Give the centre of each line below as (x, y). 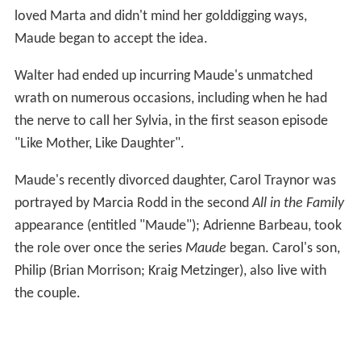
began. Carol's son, (283, 248)
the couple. (47, 293)
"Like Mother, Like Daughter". (99, 143)
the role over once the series (100, 248)
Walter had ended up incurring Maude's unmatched (163, 76)
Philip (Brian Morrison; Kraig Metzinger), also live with (170, 271)
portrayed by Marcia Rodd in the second (133, 203)
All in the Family (298, 203)
